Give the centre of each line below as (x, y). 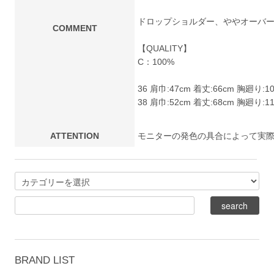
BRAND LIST (45, 260)
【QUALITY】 (165, 49)
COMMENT (75, 28)
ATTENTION (75, 136)
